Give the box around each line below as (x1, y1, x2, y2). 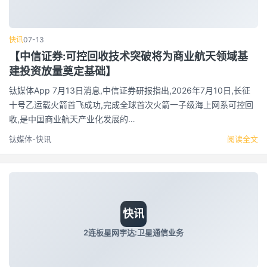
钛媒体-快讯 (9, 133, 51, 144)
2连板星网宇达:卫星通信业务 (83, 228, 184, 237)
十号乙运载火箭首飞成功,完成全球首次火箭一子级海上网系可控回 (9, 99, 253, 110)
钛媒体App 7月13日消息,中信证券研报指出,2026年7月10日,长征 (9, 85, 250, 95)
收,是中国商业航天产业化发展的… (9, 113, 135, 124)
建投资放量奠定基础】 (9, 64, 116, 77)
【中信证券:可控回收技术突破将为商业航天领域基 (9, 49, 248, 63)
